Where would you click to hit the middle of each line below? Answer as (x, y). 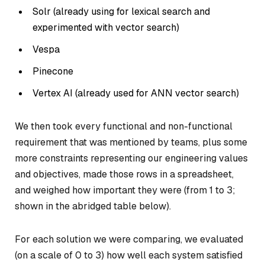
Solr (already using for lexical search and (121, 12)
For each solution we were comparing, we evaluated (129, 239)
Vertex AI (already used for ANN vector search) (136, 93)
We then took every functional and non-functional (124, 127)
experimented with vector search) (106, 28)
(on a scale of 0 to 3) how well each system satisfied (129, 255)
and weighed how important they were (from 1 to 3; (125, 190)
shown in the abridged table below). (93, 206)
